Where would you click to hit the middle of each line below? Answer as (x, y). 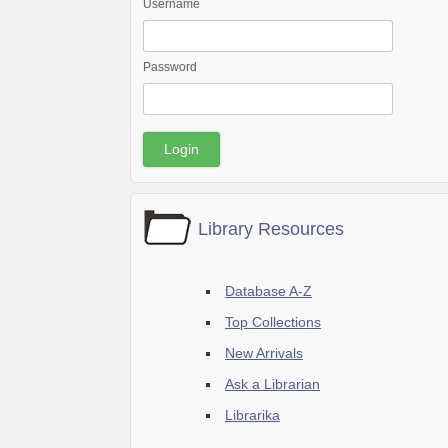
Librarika (252, 415)
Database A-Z (268, 291)
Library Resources (271, 229)
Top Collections (273, 322)
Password (170, 67)
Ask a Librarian (272, 384)
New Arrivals (264, 353)
